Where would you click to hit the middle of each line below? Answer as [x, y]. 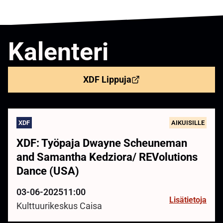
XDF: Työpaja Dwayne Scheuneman [102, 143]
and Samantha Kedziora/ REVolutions [107, 157]
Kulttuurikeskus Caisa [59, 206]
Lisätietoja [188, 200]
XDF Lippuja [107, 80]
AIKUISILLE [188, 123]
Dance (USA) [48, 171]
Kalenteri [58, 52]
